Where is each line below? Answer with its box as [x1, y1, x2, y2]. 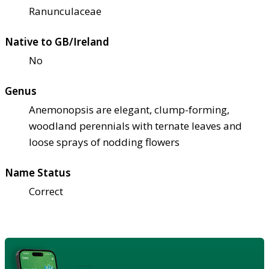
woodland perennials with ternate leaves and [29, 118, 242, 133]
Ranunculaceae [29, 4, 101, 18]
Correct [29, 184, 63, 198]
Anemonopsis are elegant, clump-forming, [29, 102, 229, 116]
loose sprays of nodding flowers [29, 134, 180, 149]
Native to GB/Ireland [5, 34, 109, 49]
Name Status [5, 165, 71, 180]
